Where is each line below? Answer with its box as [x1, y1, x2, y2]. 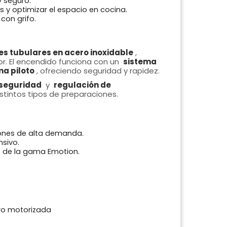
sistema [123, 56, 157, 67]
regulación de [53, 80, 111, 91]
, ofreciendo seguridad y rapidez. [36, 65, 160, 77]
